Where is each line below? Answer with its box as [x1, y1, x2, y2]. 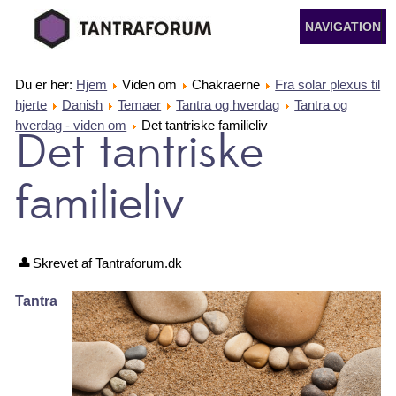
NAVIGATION [304, 19, 381, 34]
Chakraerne [192, 77, 261, 92]
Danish [62, 97, 103, 112]
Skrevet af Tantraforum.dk [33, 255, 183, 270]
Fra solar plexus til [275, 77, 381, 92]
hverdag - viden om [15, 118, 127, 133]
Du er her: [15, 77, 77, 92]
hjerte [15, 97, 48, 112]
